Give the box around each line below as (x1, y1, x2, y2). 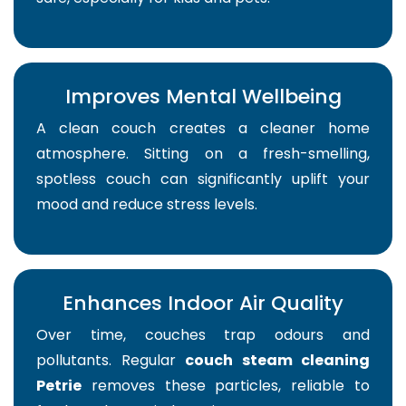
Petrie (36, 375, 82, 397)
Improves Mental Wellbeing (64, 82, 342, 111)
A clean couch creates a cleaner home (36, 118, 370, 140)
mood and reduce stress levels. (36, 194, 257, 216)
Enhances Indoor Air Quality (63, 289, 343, 318)
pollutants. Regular (36, 350, 185, 372)
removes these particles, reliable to (82, 375, 370, 397)
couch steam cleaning (185, 350, 370, 372)
